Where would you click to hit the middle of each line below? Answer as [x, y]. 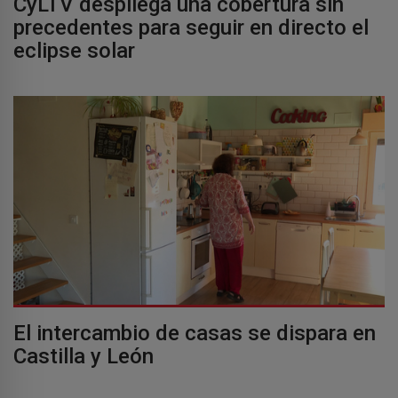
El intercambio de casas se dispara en [195, 333]
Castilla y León [84, 356]
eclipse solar [74, 50]
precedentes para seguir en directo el [191, 27]
